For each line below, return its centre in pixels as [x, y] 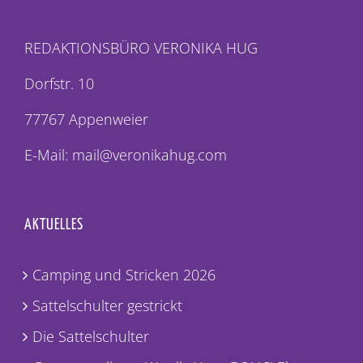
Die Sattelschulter [91, 336]
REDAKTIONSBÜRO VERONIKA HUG [141, 47]
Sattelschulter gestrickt [107, 305]
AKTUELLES [54, 224]
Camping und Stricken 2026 [124, 274]
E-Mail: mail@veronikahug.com [126, 154]
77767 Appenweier [86, 119]
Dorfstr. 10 [59, 83]
